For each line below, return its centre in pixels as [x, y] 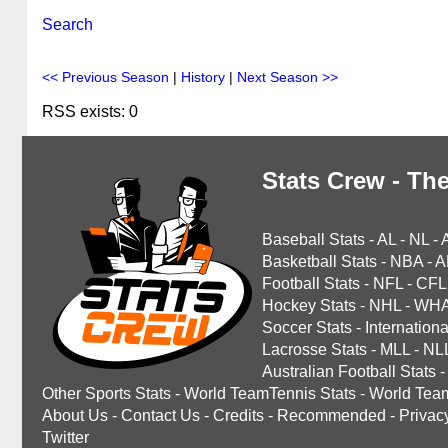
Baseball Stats [313, 239]
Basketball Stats [319, 261]
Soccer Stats [307, 327]
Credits [238, 415]
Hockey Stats [309, 305]
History [203, 77]
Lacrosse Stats [314, 349]
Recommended [331, 415]
